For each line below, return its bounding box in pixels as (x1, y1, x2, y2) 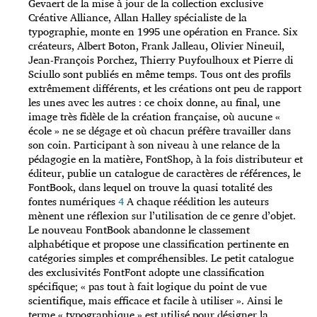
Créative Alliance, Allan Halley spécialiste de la (28, 8, 247, 27)
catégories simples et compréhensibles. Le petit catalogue (28, 249, 294, 267)
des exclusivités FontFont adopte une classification (28, 263, 265, 282)
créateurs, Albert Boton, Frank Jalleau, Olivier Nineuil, (28, 37, 284, 55)
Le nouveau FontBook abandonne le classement (28, 221, 250, 239)
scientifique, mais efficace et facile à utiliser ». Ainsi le (28, 292, 282, 310)
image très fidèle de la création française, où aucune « (28, 108, 280, 126)
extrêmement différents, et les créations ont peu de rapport (28, 79, 301, 98)
